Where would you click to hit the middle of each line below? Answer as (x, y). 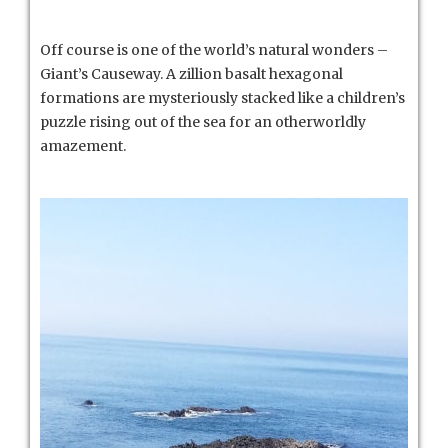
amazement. (83, 146)
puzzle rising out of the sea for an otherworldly (203, 122)
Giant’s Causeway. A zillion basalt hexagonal (191, 74)
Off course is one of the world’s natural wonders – (214, 50)
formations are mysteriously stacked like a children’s (222, 98)
